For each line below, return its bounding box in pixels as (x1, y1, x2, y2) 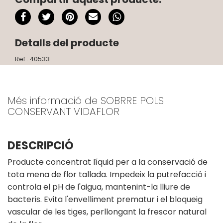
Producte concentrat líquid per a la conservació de (7, 156, 208, 168)
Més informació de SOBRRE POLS (7, 93, 164, 108)
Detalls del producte (15, 35, 119, 50)
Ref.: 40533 (15, 54, 50, 63)
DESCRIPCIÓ (7, 137, 74, 153)
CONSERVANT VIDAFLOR (7, 104, 119, 118)
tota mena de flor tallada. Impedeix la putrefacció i (7, 168, 206, 180)
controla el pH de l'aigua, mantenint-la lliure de (7, 181, 190, 193)
